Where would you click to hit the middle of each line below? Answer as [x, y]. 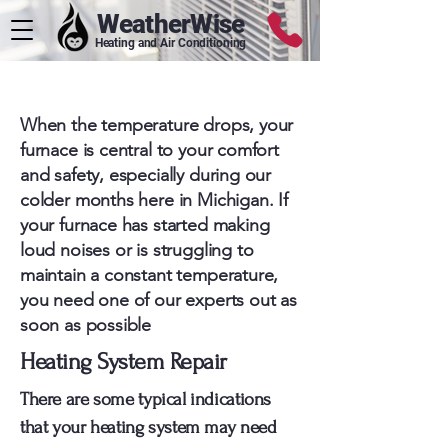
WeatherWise [170, 24]
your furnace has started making [145, 225]
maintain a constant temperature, [149, 275]
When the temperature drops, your [157, 125]
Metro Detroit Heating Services [160, 86]
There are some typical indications [146, 399]
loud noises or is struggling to [137, 250]
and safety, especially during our [146, 175]
